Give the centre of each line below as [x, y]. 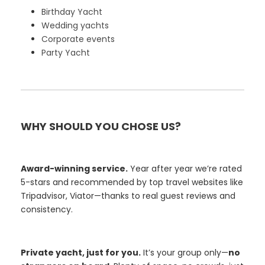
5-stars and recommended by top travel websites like [132, 182]
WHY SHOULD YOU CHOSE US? [101, 127]
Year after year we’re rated [185, 169]
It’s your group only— [185, 253]
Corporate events [78, 39]
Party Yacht [66, 53]
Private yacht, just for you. [81, 253]
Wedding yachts [75, 26]
